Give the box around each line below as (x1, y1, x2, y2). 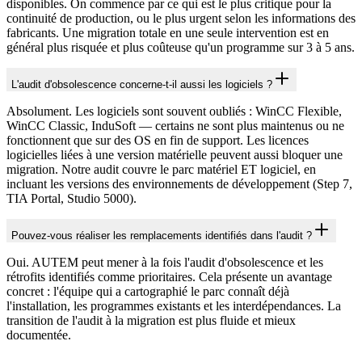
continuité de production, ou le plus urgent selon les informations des (6, 11, 356, 25)
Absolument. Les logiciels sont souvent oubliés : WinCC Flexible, (6, 103, 342, 118)
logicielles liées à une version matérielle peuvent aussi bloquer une (6, 147, 343, 162)
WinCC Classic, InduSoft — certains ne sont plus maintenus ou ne (6, 118, 344, 133)
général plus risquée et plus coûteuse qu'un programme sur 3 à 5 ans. (6, 40, 355, 54)
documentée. (6, 327, 71, 342)
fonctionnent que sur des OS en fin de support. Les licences (6, 133, 309, 147)
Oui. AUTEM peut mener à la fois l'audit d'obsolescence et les (6, 255, 323, 269)
